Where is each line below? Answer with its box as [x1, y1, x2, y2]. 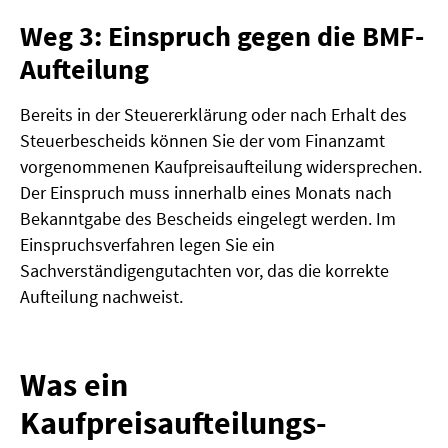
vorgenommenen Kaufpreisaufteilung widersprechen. [20, 155, 422, 179]
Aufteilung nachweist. [20, 285, 183, 309]
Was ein [20, 365, 128, 406]
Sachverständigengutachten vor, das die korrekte [20, 259, 389, 283]
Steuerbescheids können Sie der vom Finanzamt [20, 129, 385, 153]
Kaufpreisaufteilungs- [20, 403, 327, 444]
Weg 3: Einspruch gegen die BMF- [20, 18, 424, 55]
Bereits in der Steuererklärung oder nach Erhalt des [20, 103, 407, 127]
